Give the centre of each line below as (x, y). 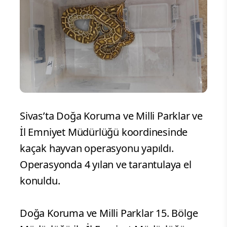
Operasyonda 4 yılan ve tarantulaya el (106, 165)
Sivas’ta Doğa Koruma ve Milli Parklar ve (111, 116)
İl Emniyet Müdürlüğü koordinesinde (104, 132)
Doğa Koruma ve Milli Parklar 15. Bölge (109, 213)
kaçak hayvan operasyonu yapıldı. (97, 148)
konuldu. (40, 181)
